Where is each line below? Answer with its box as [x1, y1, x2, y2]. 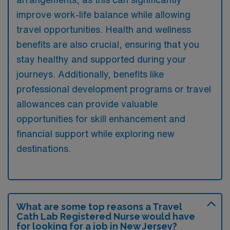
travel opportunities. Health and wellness [16, 24, 191, 34]
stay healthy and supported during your [16, 54, 186, 64]
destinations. [16, 143, 71, 153]
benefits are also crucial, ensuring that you [16, 39, 199, 49]
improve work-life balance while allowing [16, 9, 190, 19]
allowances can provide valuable [16, 99, 158, 108]
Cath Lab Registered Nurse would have [16, 210, 195, 222]
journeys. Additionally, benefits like [16, 69, 164, 79]
